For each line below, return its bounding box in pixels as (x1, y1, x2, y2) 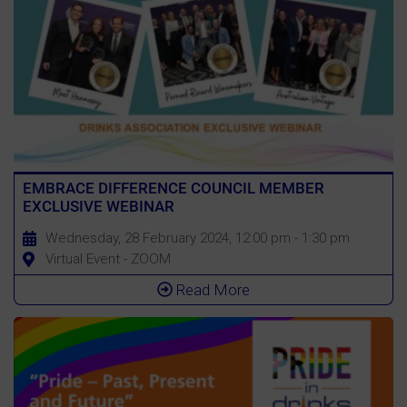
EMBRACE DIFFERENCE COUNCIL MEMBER (22, 178, 324, 197)
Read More (173, 280, 250, 299)
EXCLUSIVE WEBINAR (22, 196, 174, 215)
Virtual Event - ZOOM (45, 250, 171, 267)
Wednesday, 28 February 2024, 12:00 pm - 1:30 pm (45, 229, 350, 246)
